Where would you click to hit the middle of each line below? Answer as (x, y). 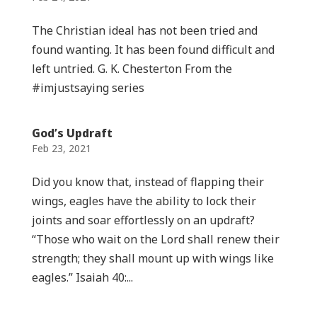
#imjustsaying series (88, 88)
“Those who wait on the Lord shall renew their (155, 239)
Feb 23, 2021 (61, 148)
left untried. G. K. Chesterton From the (132, 69)
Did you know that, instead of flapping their (148, 182)
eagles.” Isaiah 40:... (82, 277)
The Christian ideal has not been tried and (144, 30)
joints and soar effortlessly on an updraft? (143, 220)
